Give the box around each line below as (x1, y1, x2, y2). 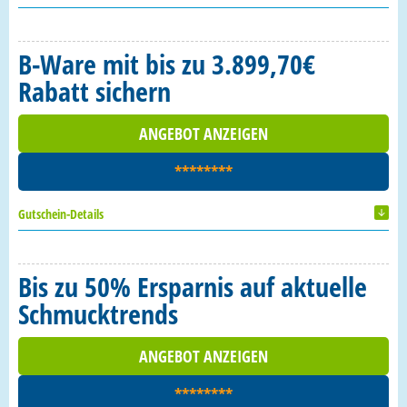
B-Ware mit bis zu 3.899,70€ (18, 45, 315, 83)
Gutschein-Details (18, 204, 104, 223)
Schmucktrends (18, 295, 178, 333)
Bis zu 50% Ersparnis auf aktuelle (18, 268, 367, 305)
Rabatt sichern (18, 73, 171, 110)
